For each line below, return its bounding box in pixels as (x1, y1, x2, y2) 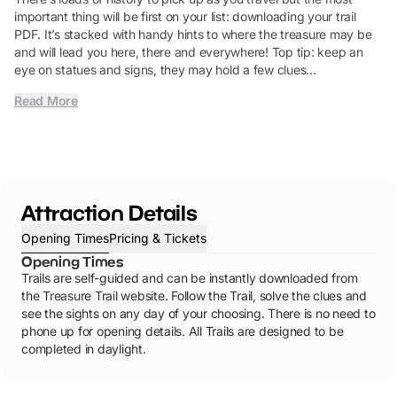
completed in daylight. (21, 341, 146, 356)
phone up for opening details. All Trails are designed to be (21, 323, 344, 339)
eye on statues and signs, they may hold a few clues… (14, 62, 316, 77)
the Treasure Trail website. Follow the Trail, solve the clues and (21, 288, 367, 303)
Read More (14, 93, 78, 108)
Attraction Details (21, 199, 198, 225)
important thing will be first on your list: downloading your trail (14, 9, 356, 24)
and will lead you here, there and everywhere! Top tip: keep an (14, 44, 363, 59)
